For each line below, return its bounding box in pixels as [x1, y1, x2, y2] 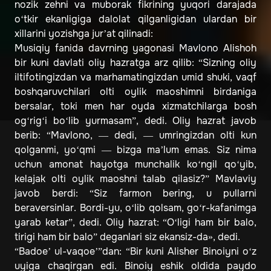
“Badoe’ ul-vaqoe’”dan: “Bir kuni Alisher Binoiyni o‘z [15, 245, 256, 258]
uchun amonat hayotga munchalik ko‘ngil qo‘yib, [15, 158, 256, 171]
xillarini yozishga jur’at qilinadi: [15, 27, 153, 41]
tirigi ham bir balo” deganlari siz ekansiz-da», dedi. [15, 230, 240, 244]
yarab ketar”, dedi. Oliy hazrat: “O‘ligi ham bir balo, [15, 216, 256, 229]
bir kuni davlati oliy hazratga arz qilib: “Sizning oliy [15, 56, 256, 70]
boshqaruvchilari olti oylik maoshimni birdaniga [15, 85, 256, 99]
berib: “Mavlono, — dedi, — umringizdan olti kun [15, 129, 256, 142]
